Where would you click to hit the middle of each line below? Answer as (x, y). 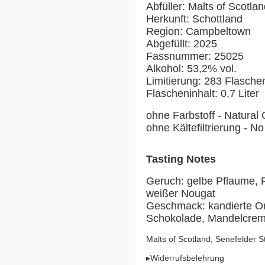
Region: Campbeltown (200, 31)
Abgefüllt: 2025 (182, 43)
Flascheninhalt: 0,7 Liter (204, 93)
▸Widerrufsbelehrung (185, 258)
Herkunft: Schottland (194, 19)
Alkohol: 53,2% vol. (191, 68)
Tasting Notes (182, 159)
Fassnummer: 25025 (202, 56)
